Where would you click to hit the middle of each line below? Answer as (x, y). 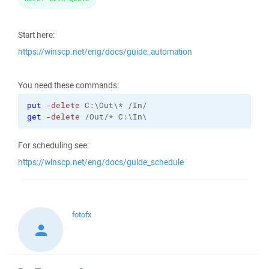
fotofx (82, 215)
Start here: (36, 35)
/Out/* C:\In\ (113, 117)
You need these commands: (68, 85)
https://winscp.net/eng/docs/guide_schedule (101, 162)
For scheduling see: (53, 145)
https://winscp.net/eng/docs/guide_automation (105, 52)
